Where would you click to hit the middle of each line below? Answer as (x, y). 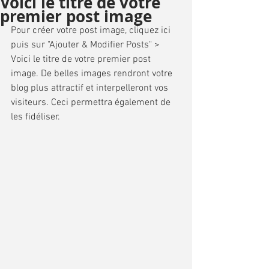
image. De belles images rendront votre (93, 74)
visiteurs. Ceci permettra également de (92, 103)
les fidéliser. (37, 117)
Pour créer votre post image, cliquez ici (92, 31)
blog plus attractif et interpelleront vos (91, 88)
